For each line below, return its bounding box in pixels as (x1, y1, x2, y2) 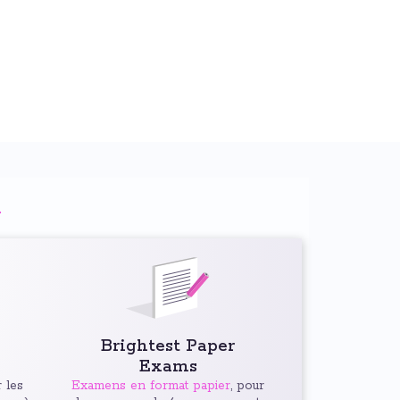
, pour (230, 378, 265, 394)
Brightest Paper (101, 336, 236, 357)
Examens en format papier (71, 378, 231, 394)
